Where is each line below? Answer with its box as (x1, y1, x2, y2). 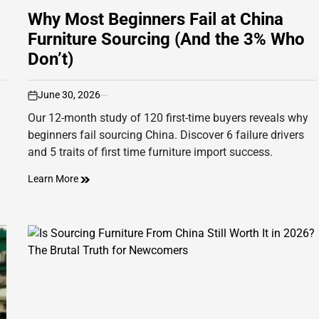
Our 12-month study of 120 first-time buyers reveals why (28, 111, 308, 125)
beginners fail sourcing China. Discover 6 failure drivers (28, 128, 304, 142)
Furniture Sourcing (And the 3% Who (28, 29, 305, 50)
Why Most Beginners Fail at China (28, 9, 283, 30)
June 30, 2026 (38, 89, 100, 101)
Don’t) (28, 49, 73, 70)
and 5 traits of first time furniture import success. (28, 145, 273, 159)
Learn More (28, 173, 80, 185)
